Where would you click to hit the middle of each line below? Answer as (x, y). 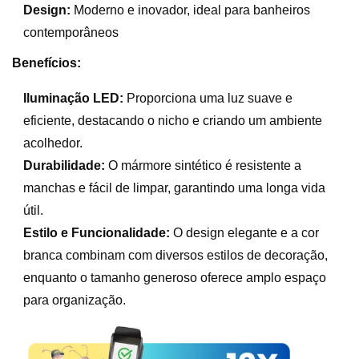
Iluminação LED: (74, 98)
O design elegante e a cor (245, 232)
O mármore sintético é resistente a (204, 165)
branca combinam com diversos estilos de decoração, (176, 255)
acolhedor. (53, 143)
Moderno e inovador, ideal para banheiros (191, 10)
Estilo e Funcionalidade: (97, 232)
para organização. (75, 300)
